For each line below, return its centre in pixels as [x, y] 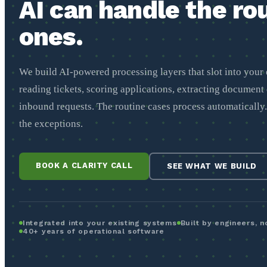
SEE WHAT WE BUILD [212, 166]
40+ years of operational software [94, 231]
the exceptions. [51, 123]
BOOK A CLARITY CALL [84, 165]
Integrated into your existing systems [100, 223]
